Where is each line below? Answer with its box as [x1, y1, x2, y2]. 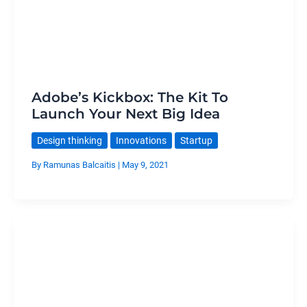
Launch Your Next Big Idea [31, 106, 220, 123]
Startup [180, 135, 212, 147]
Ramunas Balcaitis [42, 159, 118, 170]
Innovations [115, 135, 167, 147]
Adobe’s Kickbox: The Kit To [31, 89, 228, 106]
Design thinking [36, 135, 102, 147]
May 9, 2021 [121, 159, 169, 170]
